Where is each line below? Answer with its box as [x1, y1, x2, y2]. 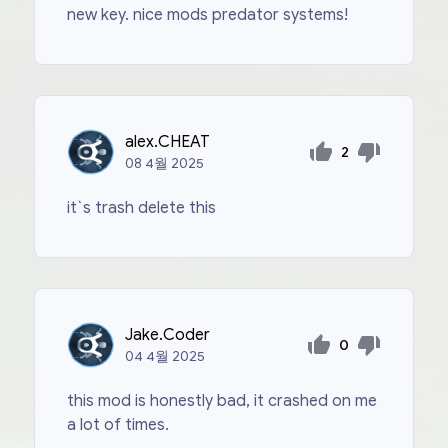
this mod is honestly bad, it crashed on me [67, 391, 378, 412]
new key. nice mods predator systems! [67, 5, 349, 26]
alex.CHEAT [125, 132, 211, 153]
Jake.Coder [125, 325, 211, 346]
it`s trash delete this [67, 198, 217, 219]
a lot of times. [67, 415, 170, 436]
